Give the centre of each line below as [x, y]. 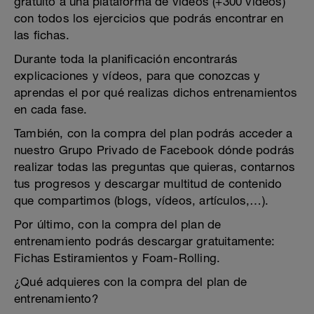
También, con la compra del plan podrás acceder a [153, 133]
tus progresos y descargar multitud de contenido [148, 184]
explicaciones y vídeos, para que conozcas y [137, 76]
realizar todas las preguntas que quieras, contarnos [155, 167]
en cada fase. [51, 109]
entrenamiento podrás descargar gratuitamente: [145, 241]
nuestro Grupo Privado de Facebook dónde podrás [155, 150]
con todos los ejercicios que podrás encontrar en [149, 18]
